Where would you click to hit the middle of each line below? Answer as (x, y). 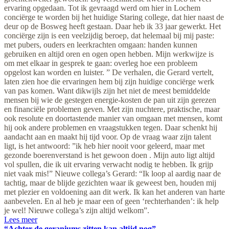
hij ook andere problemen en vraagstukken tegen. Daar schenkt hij (111, 127)
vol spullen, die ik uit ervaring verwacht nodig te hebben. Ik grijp (109, 164)
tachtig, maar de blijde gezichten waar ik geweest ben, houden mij (110, 182)
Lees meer (21, 219)
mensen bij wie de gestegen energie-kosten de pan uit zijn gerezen (110, 100)
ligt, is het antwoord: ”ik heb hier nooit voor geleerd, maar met (104, 146)
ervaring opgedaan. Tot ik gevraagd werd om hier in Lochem (102, 8)
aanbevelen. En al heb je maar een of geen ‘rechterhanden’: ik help (111, 201)
